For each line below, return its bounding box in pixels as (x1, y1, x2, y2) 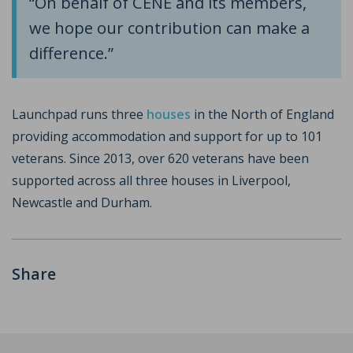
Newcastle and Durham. (12, 193, 152, 211)
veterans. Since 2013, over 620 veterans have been (12, 149, 309, 167)
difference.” (29, 41, 113, 64)
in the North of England (191, 105, 334, 123)
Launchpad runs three (12, 105, 147, 123)
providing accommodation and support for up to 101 (12, 127, 322, 145)
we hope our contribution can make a (29, 16, 310, 39)
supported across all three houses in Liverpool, (12, 171, 291, 189)
